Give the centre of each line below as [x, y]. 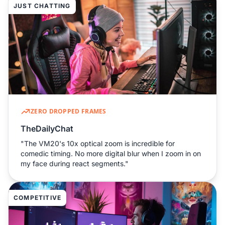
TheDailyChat [47, 128]
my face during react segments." [75, 163]
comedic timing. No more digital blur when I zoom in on [111, 153]
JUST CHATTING [42, 6]
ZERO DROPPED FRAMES [69, 111]
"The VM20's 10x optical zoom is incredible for [98, 143]
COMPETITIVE [38, 197]
